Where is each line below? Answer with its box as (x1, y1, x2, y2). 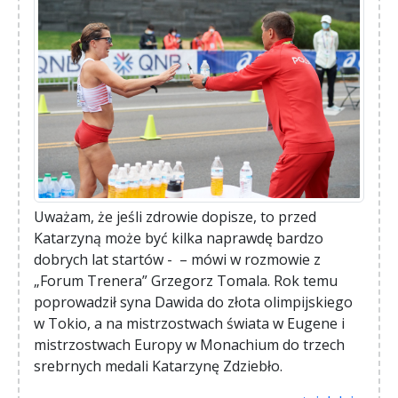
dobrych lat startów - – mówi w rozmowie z (34, 249, 321, 269)
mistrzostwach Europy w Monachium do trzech (34, 334, 345, 354)
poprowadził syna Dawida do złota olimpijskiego (34, 291, 353, 312)
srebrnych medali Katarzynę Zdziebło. (34, 355, 283, 376)
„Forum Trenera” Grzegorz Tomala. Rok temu (34, 270, 338, 291)
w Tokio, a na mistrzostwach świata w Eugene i (34, 313, 345, 333)
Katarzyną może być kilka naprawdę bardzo (34, 227, 323, 248)
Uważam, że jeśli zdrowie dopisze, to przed (34, 206, 316, 227)
